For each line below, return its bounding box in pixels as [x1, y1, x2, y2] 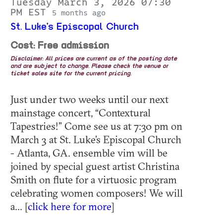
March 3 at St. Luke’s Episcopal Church [10, 133, 181, 146]
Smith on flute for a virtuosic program [10, 173, 177, 186]
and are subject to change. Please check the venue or [10, 63, 168, 70]
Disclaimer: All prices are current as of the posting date [10, 56, 177, 62]
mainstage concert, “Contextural [10, 106, 151, 119]
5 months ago [52, 9, 106, 17]
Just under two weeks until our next [10, 93, 168, 106]
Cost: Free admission [10, 41, 109, 52]
